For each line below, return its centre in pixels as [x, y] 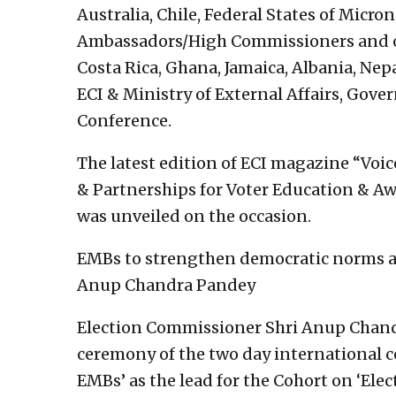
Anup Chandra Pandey [166, 285]
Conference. [124, 121]
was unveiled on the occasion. [194, 216]
